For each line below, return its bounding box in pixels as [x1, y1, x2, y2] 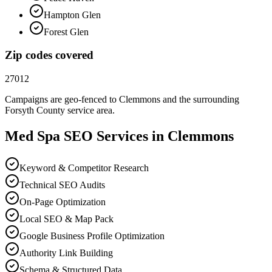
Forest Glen [44, 26, 89, 37]
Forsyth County [5, 105, 65, 116]
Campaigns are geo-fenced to [5, 94, 119, 105]
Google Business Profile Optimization [19, 230, 165, 241]
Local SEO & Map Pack [19, 213, 114, 224]
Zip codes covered [5, 49, 93, 62]
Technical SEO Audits [19, 179, 105, 190]
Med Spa [5, 128, 60, 144]
